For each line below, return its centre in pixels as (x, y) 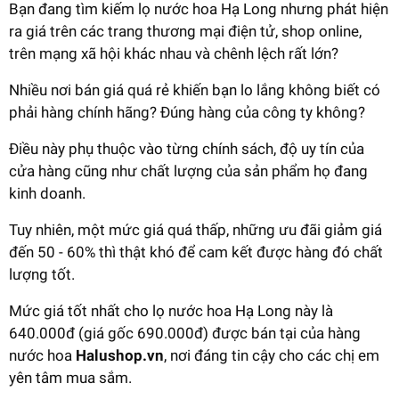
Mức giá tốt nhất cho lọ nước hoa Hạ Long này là (171, 310)
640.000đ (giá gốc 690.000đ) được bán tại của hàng (185, 333)
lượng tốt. (42, 274)
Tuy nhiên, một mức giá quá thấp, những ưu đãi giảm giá (195, 229)
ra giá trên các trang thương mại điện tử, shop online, (185, 31)
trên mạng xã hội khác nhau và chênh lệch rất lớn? (174, 53)
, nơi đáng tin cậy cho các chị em (272, 355)
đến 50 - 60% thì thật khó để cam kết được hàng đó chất (196, 252)
